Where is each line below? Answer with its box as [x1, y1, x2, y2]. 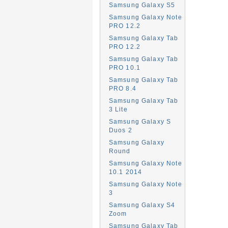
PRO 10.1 [108, 64, 140, 71]
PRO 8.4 [108, 85, 136, 92]
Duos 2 [108, 127, 132, 133]
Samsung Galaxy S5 [108, 2, 176, 8]
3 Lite [108, 106, 128, 112]
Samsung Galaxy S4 [108, 202, 176, 208]
